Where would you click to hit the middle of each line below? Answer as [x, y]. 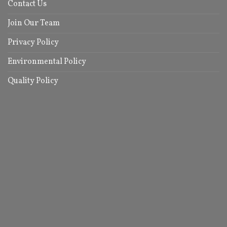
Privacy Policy [33, 43]
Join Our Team [34, 24]
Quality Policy [33, 81]
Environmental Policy [47, 62]
